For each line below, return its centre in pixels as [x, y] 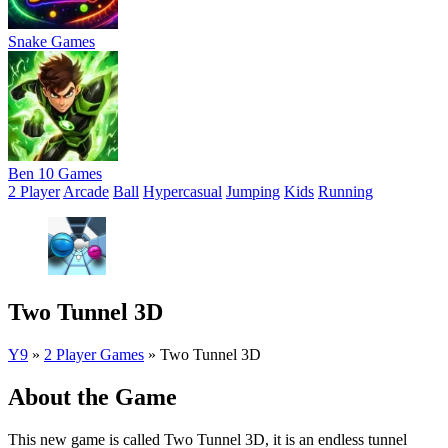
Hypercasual [182, 191]
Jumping [253, 191]
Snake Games [51, 41]
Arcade [86, 191]
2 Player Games [94, 354]
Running [345, 191]
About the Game [92, 396]
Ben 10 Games [55, 173]
